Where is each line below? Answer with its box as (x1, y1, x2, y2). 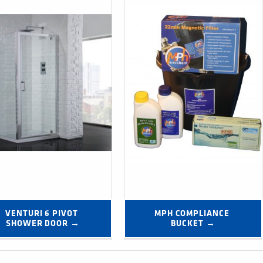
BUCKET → (171, 220, 215, 228)
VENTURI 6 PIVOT (5, 210, 78, 218)
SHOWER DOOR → (5, 220, 80, 228)
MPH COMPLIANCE (154, 210, 230, 218)
